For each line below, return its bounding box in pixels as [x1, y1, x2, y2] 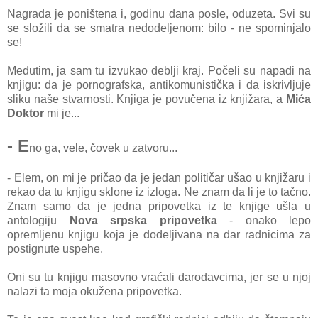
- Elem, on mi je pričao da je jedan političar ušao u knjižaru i [7, 171, 311, 184]
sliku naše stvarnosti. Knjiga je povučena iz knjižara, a [7, 92, 286, 105]
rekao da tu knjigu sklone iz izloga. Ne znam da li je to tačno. [7, 185, 311, 198]
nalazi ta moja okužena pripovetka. [7, 285, 182, 297]
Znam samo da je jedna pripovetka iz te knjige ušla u [7, 199, 311, 212]
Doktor [7, 106, 47, 119]
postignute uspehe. [7, 242, 103, 255]
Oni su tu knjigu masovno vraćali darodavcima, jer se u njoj [7, 270, 311, 283]
